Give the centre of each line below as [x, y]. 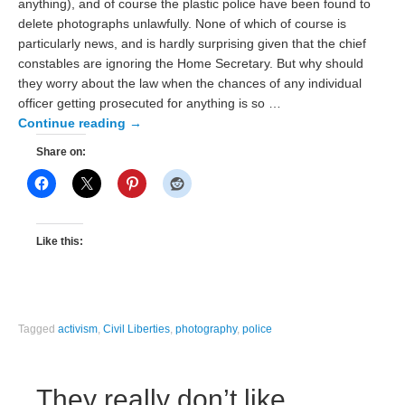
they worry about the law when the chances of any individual [190, 84]
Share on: [61, 152]
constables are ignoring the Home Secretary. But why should [191, 64]
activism [78, 330]
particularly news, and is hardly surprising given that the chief [193, 44]
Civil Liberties [137, 330]
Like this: [60, 241]
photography [207, 330]
